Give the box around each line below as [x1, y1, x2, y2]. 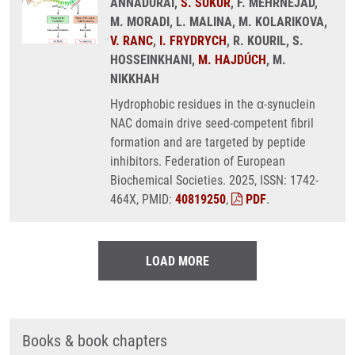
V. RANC [110, 33, 153, 48]
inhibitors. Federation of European [110, 154, 285, 169]
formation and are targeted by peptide [110, 135, 306, 150]
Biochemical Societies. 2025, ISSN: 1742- [110, 173, 319, 188]
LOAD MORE [146, 254, 209, 269]
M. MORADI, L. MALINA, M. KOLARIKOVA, [110, 14, 327, 29]
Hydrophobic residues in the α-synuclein [110, 97, 315, 112]
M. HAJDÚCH [198, 52, 266, 67]
